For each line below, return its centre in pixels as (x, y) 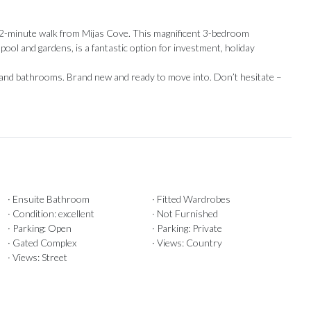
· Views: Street (37, 258)
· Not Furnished (185, 214)
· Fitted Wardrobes (191, 199)
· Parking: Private (187, 228)
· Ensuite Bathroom (48, 199)
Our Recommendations (199, 271)
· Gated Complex (42, 243)
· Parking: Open (39, 228)
